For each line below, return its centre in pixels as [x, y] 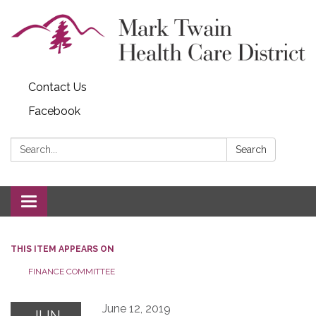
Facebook [54, 111]
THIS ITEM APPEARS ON [62, 249]
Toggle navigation [75, 202]
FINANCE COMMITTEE [72, 271]
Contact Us [57, 87]
